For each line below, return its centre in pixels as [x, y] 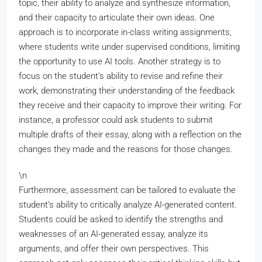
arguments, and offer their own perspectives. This [114, 249]
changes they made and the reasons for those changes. [126, 149]
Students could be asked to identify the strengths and [121, 219]
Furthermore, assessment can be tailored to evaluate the [127, 190]
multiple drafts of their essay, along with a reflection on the [130, 135]
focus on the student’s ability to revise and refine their [121, 76]
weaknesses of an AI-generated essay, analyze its [113, 234]
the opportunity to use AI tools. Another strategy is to [120, 61]
